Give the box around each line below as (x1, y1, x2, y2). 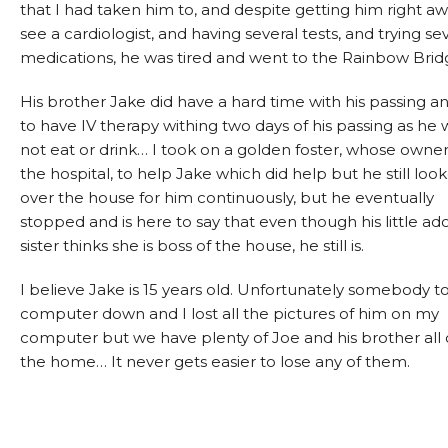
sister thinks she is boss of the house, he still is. (20, 236, 364, 256)
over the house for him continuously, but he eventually (20, 188, 434, 208)
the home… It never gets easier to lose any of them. (20, 352, 410, 372)
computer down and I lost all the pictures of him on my (20, 304, 439, 324)
